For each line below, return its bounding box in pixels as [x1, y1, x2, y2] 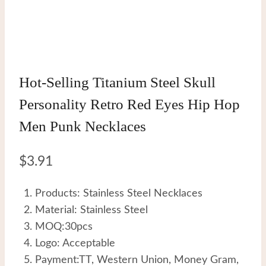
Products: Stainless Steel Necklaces [35, 188, 202, 199]
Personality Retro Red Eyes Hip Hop [19, 96, 240, 113]
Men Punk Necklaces [19, 118, 146, 135]
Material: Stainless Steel [35, 205, 148, 216]
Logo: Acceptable [35, 238, 115, 249]
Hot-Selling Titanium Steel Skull [19, 74, 216, 91]
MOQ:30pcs [35, 221, 93, 233]
